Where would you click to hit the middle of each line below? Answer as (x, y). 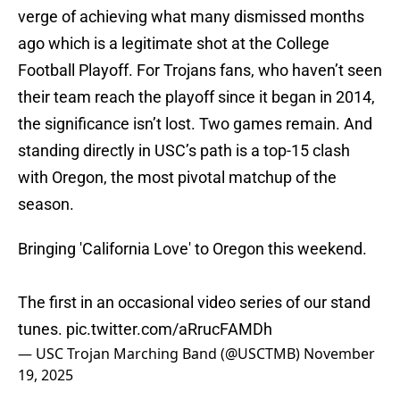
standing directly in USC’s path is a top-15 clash (184, 151)
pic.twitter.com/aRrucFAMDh (169, 329)
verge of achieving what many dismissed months (191, 17)
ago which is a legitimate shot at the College (174, 44)
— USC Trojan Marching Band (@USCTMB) (161, 354)
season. (46, 204)
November (339, 354)
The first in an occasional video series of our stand (194, 303)
